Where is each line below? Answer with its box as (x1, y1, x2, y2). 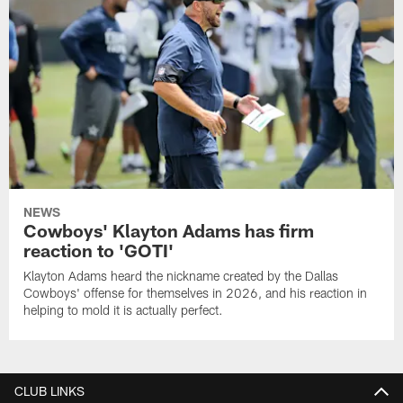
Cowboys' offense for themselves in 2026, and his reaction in (23, 285, 368, 301)
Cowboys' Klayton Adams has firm (23, 219, 315, 242)
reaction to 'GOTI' (23, 239, 175, 262)
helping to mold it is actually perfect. (23, 302, 224, 318)
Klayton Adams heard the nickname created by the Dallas (23, 268, 339, 284)
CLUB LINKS (14, 383, 85, 399)
